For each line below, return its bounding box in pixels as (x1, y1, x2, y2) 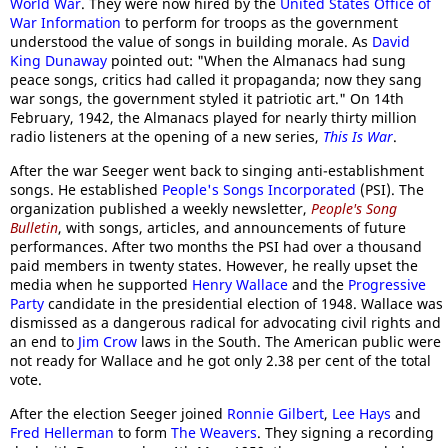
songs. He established (10, 180, 162, 199)
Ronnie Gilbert (227, 404, 324, 423)
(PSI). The (356, 180, 424, 199)
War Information (10, 13, 121, 32)
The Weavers (171, 423, 257, 442)
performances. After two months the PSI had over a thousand (10, 237, 422, 256)
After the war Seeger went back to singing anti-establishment (10, 161, 424, 180)
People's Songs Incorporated (162, 180, 356, 199)
